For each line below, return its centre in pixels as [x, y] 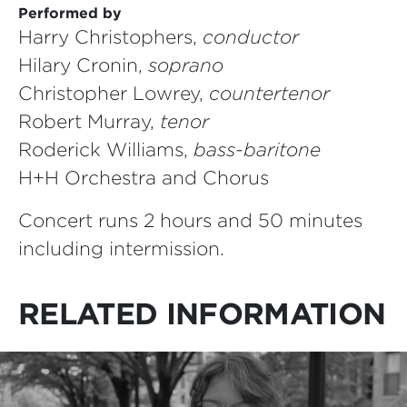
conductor [251, 36]
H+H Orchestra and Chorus [144, 177]
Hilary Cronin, [83, 65]
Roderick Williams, [106, 149]
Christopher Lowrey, [114, 93]
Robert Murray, [89, 121]
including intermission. [121, 248]
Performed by [70, 13]
